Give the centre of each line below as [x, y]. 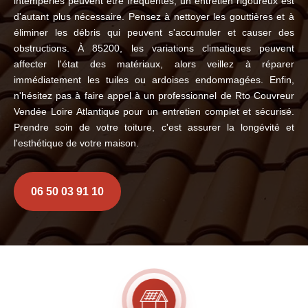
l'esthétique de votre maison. [76, 143]
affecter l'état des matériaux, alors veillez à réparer [154, 64]
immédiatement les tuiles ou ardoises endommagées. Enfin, [154, 80]
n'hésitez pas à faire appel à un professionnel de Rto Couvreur [154, 96]
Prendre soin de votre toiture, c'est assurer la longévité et [154, 127]
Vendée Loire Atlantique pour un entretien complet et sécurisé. [154, 111]
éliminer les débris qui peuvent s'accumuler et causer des [154, 32]
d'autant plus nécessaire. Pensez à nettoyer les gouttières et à [154, 16]
